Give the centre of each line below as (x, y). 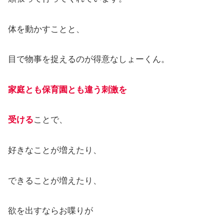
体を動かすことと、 (46, 29)
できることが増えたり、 (55, 180)
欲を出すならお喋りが (50, 211)
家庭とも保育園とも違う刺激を (67, 89)
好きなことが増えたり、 (55, 150)
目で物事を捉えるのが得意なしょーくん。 (89, 59)
